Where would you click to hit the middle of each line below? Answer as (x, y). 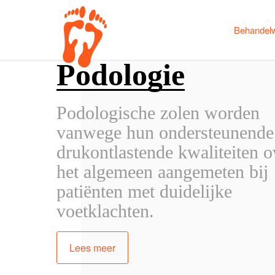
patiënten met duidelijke (144, 191)
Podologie (121, 75)
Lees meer (92, 248)
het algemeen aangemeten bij (162, 172)
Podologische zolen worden (158, 113)
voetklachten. (105, 211)
